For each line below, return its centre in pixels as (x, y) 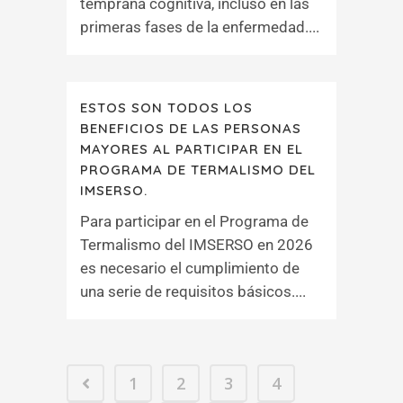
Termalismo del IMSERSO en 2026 (197, 245)
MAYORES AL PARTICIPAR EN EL (192, 149)
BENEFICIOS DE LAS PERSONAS (191, 128)
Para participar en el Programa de (194, 221)
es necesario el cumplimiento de (190, 268)
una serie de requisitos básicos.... (193, 291)
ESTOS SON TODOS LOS (166, 107)
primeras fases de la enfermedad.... (200, 27)
